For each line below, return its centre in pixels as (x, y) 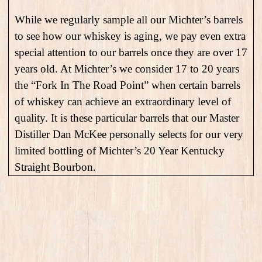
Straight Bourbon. (55, 167)
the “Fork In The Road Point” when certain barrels (127, 85)
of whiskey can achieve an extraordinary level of (123, 102)
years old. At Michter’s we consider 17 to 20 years (127, 69)
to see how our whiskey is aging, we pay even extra (130, 36)
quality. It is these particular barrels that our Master (127, 118)
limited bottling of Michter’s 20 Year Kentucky (120, 151)
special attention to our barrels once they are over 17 (131, 53)
